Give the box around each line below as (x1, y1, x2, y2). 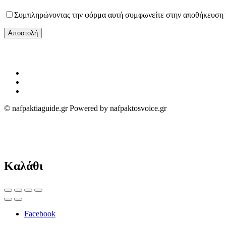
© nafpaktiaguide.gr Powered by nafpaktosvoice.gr (4, 104, 166, 112)
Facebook (24, 209, 55, 218)
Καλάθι (4, 159, 43, 173)
